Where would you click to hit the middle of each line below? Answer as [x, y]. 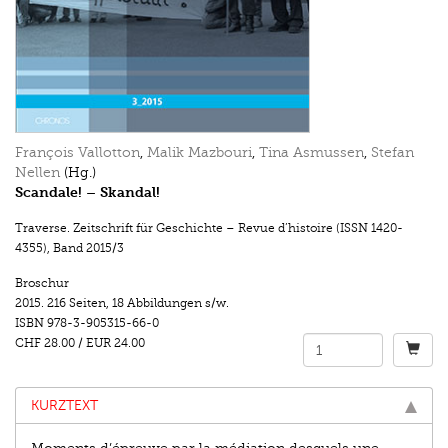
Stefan [392, 153]
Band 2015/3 [88, 248]
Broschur [42, 283]
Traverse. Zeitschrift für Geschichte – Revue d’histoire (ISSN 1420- [209, 228]
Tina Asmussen [311, 153]
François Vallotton [77, 153]
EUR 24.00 [117, 343]
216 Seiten [76, 303]
